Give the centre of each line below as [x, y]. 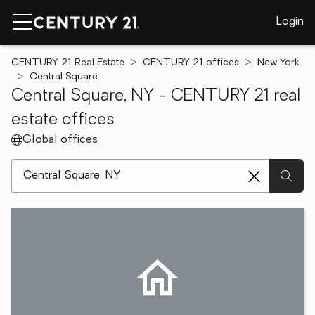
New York [278, 63]
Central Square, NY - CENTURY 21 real [156, 96]
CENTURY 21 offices [191, 63]
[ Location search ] [57, 166]
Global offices [60, 140]
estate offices [63, 120]
